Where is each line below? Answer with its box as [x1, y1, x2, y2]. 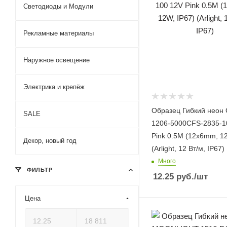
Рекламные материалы [23, 29, 94, 37]
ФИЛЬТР [25, 167, 53, 173]
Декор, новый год [23, 137, 77, 144]
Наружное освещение [23, 56, 90, 64]
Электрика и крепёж [23, 83, 85, 91]
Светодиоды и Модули [23, 3, 93, 10]
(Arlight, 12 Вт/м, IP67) [152, 144, 224, 153]
